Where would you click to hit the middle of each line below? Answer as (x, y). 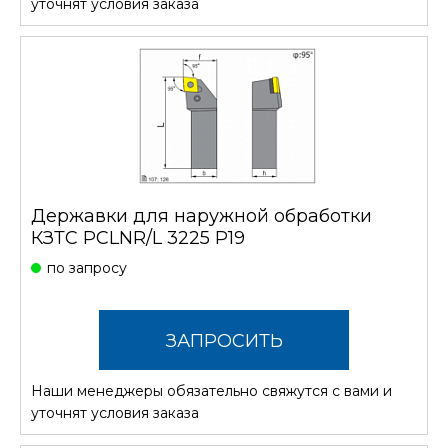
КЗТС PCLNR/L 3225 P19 (138, 238)
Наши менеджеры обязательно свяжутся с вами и (211, 391)
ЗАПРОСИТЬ (224, 341)
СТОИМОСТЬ (224, 401)
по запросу (87, 268)
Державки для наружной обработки (201, 216)
